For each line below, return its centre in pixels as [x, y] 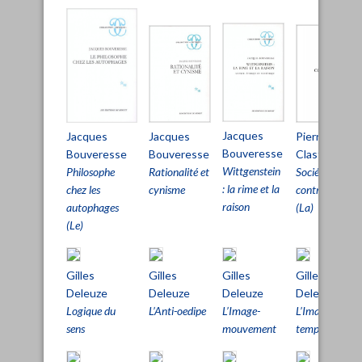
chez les [83, 189]
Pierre [311, 136]
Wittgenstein [251, 171]
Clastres [317, 154]
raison [236, 207]
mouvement [249, 328]
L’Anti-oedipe [177, 310]
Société [312, 171]
